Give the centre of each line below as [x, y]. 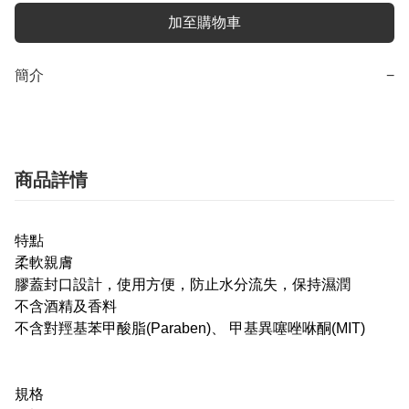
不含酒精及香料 [66, 307]
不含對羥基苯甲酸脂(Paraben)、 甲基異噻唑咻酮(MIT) [190, 329]
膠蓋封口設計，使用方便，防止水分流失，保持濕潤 [183, 285]
